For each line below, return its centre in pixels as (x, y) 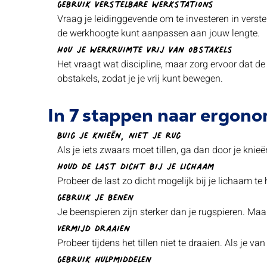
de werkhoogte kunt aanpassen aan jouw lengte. (159, 33)
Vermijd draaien (94, 226)
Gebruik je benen (95, 195)
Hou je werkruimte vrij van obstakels (145, 47)
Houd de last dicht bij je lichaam (136, 164)
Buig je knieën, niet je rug (119, 133)
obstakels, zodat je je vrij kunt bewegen (139, 79)
